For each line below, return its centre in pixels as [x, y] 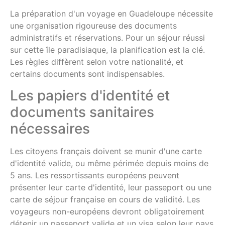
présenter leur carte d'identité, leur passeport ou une [111, 187]
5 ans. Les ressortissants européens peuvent [95, 175]
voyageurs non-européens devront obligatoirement [107, 211]
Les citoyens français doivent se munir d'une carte [106, 151]
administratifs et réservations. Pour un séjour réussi [107, 38]
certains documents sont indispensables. [87, 74]
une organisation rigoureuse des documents [93, 26]
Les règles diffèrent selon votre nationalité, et [97, 62]
